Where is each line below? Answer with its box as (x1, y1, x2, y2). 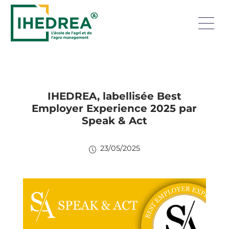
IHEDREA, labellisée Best (47, 90, 181, 102)
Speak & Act (81, 114, 147, 127)
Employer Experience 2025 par (32, 102, 197, 114)
